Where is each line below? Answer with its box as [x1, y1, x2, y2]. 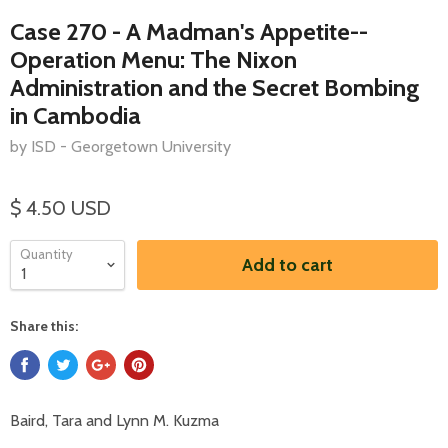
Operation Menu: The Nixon [10, 44, 297, 74]
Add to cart [242, 253, 333, 276]
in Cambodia [10, 100, 141, 130]
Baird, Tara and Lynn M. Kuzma [10, 410, 219, 430]
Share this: [10, 316, 78, 335]
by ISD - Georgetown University [10, 136, 231, 156]
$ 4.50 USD [10, 195, 111, 220]
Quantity [20, 245, 73, 262]
